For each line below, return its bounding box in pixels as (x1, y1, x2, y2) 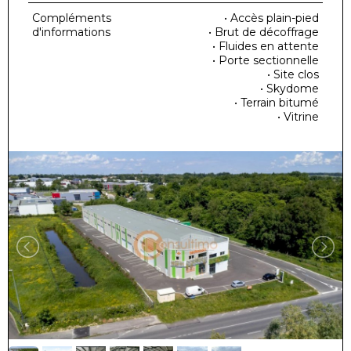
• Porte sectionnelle (212, 53, 319, 67)
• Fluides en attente (212, 39, 319, 53)
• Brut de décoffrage (208, 25, 319, 39)
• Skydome (260, 81, 319, 96)
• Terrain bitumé (234, 96, 319, 110)
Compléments (32, 11, 111, 25)
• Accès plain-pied (224, 11, 319, 25)
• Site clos (267, 67, 319, 81)
